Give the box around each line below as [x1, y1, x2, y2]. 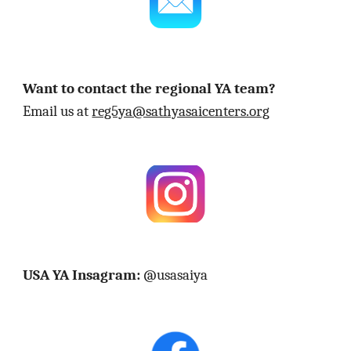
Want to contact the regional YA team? [23, 79, 277, 97]
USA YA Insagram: [23, 266, 144, 284]
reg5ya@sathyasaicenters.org [92, 102, 270, 120]
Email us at [23, 102, 92, 120]
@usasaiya [143, 266, 208, 284]
